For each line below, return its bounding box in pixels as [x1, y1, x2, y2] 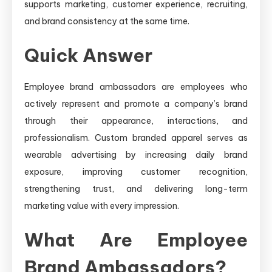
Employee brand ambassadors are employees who [24, 81, 248, 92]
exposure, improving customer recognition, [24, 166, 248, 177]
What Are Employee [24, 228, 248, 251]
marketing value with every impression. [24, 200, 179, 211]
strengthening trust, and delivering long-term [24, 183, 248, 194]
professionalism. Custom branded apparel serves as [24, 132, 248, 143]
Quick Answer [24, 43, 152, 67]
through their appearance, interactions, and [24, 115, 248, 126]
